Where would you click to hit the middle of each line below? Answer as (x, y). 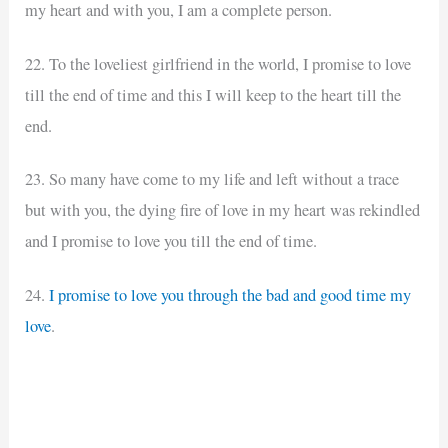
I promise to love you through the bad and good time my (230, 295)
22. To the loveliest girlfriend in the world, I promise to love (218, 63)
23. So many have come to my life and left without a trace (212, 179)
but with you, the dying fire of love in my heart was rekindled (223, 210)
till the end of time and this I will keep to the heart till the (213, 94)
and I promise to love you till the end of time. (171, 241)
